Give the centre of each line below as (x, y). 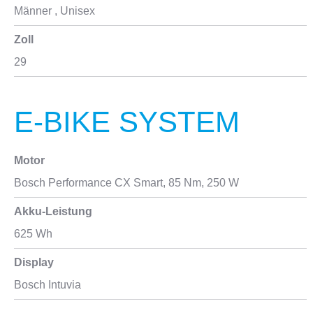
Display (34, 262)
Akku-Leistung (53, 211)
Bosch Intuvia (48, 285)
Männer (33, 11)
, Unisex (73, 11)
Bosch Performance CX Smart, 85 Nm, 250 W (126, 183)
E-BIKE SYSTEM (127, 122)
